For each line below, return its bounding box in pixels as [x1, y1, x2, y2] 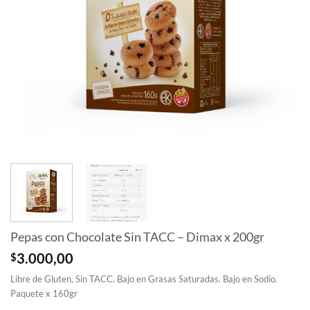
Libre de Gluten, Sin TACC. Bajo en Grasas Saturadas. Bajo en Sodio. [10, 273, 277, 284]
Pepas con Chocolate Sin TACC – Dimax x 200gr [10, 229, 264, 245]
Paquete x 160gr [10, 287, 77, 299]
